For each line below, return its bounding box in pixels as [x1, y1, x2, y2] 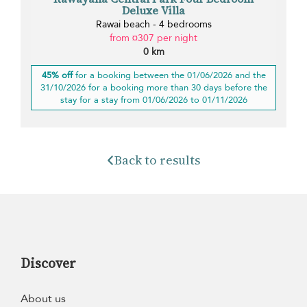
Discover [21, 253, 76, 273]
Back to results [114, 151, 201, 169]
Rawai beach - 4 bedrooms [95, 17, 212, 31]
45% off [41, 69, 73, 82]
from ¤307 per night [110, 31, 197, 45]
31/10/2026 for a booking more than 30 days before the [40, 81, 267, 94]
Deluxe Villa [122, 2, 185, 18]
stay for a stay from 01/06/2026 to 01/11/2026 [60, 93, 247, 106]
